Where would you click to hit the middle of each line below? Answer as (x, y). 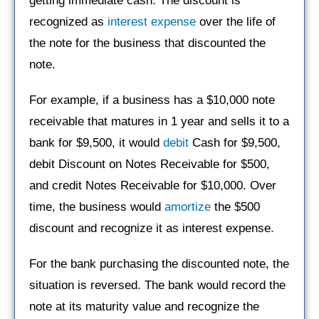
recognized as (68, 21)
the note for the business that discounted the (147, 43)
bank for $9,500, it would (96, 142)
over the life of (236, 21)
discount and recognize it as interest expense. (152, 228)
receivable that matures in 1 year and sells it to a (159, 121)
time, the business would (97, 206)
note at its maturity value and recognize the (144, 306)
